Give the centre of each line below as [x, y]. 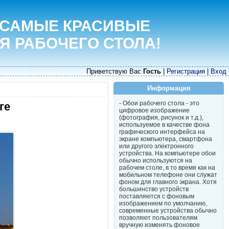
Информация [169, 88]
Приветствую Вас [115, 71]
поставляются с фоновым [157, 196]
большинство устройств [154, 189]
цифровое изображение [154, 110]
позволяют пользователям [158, 218]
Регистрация [186, 71]
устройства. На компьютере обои [167, 153]
